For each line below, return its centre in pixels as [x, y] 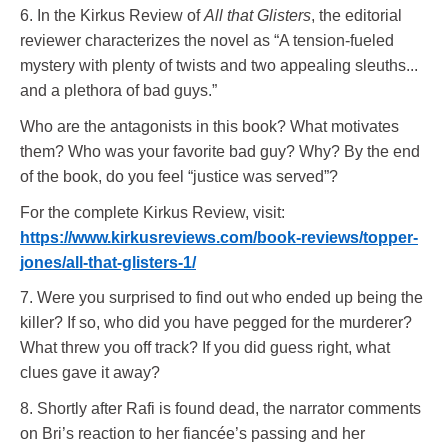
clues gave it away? [90, 373]
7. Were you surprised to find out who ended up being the [221, 298]
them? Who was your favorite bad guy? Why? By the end [220, 151]
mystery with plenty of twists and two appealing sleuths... [219, 66]
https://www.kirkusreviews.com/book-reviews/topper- [219, 237]
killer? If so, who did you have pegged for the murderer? [216, 323]
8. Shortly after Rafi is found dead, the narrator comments [220, 408]
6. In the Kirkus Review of [112, 16]
